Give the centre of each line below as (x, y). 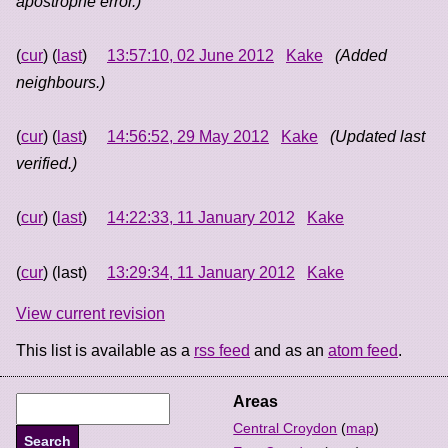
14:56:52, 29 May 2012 (188, 137)
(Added (361, 55)
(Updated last (377, 137)
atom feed (363, 350)
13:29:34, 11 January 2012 (201, 272)
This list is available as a (105, 350)
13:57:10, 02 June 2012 (190, 55)
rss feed (222, 350)
